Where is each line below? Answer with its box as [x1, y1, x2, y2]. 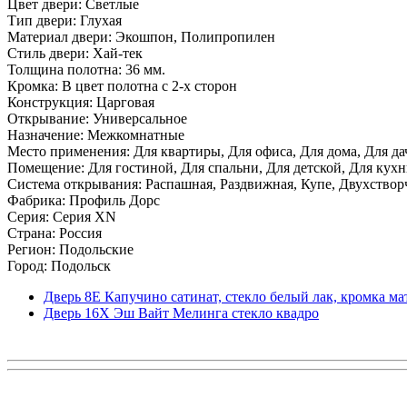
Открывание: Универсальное [7, 110, 187, 126]
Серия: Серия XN [7, 208, 116, 224]
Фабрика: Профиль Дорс [7, 192, 160, 208]
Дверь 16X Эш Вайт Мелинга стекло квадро [44, 304, 319, 321]
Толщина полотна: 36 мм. [7, 61, 165, 77]
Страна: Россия [7, 224, 102, 241]
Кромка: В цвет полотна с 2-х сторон [7, 77, 237, 94]
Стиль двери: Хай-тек [7, 45, 143, 61]
